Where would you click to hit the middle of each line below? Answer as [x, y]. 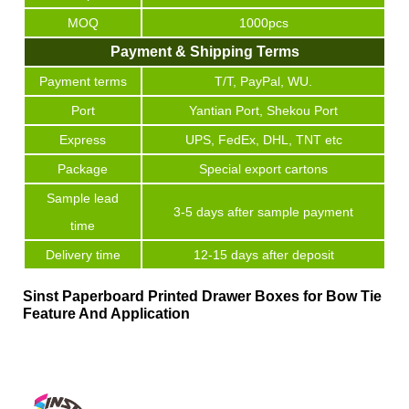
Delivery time [83, 255]
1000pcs [263, 23]
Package [83, 169]
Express [83, 140]
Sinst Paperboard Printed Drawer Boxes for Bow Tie [202, 297]
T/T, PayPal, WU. [263, 82]
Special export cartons [263, 169]
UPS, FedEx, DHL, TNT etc [263, 140]
